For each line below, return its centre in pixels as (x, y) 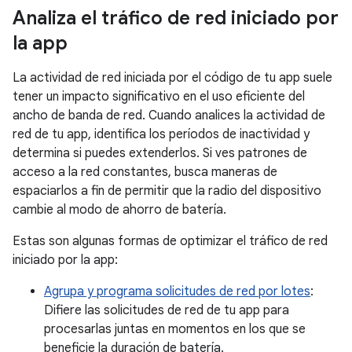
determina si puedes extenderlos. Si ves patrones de (160, 153)
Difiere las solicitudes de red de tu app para (167, 310)
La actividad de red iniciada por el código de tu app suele (172, 77)
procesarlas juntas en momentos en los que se (175, 329)
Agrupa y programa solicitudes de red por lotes (177, 291)
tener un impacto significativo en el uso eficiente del (159, 96)
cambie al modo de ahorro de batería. (119, 209)
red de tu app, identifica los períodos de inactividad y (161, 134)
